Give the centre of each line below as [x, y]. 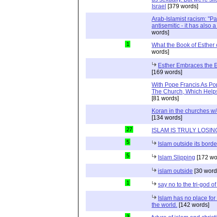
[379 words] [182, 6]
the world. [164, 205]
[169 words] [167, 72]
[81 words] [165, 98]
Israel [159, 6]
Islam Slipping [177, 157]
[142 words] [193, 205]
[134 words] [167, 117]
